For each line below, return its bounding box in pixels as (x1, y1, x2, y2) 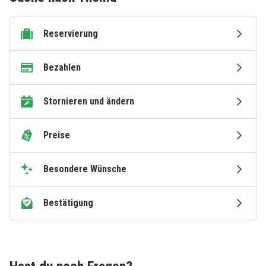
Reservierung (43, 28, 98, 39)
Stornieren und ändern (43, 96, 134, 107)
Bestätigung (43, 197, 93, 208)
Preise (43, 129, 70, 141)
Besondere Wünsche (43, 163, 126, 175)
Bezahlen (43, 62, 81, 73)
